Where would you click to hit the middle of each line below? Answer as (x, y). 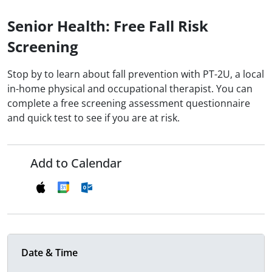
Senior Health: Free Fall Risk (108, 26)
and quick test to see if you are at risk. (93, 118)
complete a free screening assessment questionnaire (129, 104)
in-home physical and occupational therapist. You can (130, 89)
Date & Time (49, 253)
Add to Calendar (76, 163)
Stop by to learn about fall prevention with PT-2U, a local (136, 74)
